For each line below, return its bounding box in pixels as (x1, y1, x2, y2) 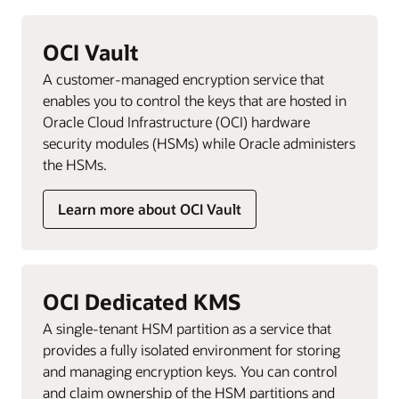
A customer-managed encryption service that (43, 69, 324, 88)
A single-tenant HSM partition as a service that (43, 318, 331, 338)
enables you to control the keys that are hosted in (43, 90, 346, 110)
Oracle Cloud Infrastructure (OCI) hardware (43, 111, 310, 131)
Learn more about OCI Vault (58, 199, 241, 218)
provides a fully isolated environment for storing (43, 339, 340, 359)
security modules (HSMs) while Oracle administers (43, 133, 355, 152)
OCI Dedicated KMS (43, 287, 240, 315)
